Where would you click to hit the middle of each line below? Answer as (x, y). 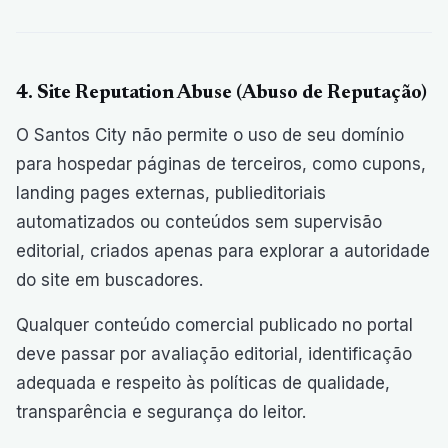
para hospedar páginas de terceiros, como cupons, (221, 164)
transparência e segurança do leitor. (161, 412)
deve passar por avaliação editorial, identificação (214, 354)
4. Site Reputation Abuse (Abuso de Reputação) (221, 93)
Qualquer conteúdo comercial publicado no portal (214, 325)
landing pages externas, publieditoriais (171, 193)
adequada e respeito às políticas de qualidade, (203, 383)
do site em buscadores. (109, 280)
